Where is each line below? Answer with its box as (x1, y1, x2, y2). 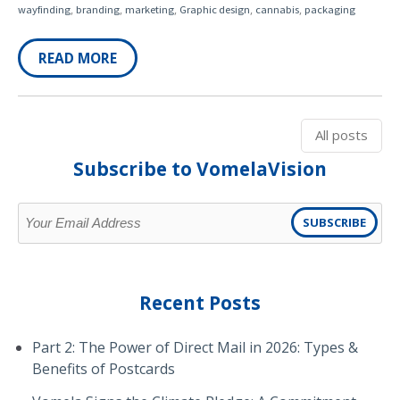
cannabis (255, 2, 299, 16)
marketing (125, 2, 174, 16)
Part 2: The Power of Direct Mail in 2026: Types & (32, 337, 358, 357)
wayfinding (18, 2, 71, 16)
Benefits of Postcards (32, 358, 175, 379)
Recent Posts (139, 289, 261, 315)
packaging (304, 2, 355, 16)
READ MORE (38, 47, 117, 68)
